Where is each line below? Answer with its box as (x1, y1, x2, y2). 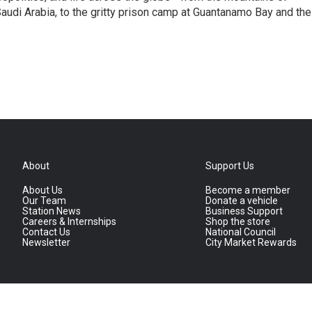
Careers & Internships (22, 216, 116, 227)
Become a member (205, 185, 291, 196)
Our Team (22, 195, 66, 206)
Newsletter (22, 237, 70, 248)
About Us (22, 185, 63, 196)
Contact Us (22, 226, 70, 237)
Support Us (205, 160, 255, 171)
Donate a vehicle (205, 195, 279, 206)
